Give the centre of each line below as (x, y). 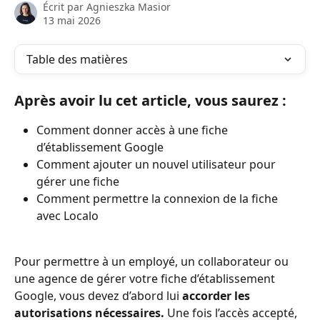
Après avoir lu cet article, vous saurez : (150, 100)
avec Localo (67, 216)
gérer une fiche (78, 181)
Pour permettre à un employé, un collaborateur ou (153, 262)
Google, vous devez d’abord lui (98, 296)
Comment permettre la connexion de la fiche (159, 199)
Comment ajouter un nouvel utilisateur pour (157, 164)
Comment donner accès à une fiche (134, 130)
